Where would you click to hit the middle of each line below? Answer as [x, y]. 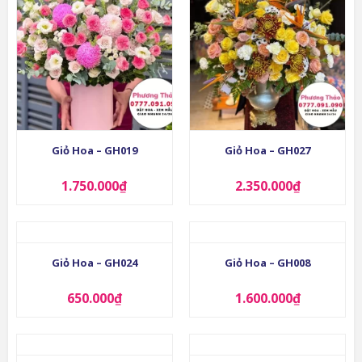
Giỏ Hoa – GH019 [94, 151]
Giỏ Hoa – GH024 [94, 262]
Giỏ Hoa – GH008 [268, 262]
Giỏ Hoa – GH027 [268, 151]
